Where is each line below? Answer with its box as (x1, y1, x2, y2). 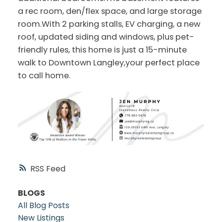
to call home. (17, 69, 70, 81)
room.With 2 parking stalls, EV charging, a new (17, 18, 200, 30)
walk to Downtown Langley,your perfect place (17, 56, 200, 68)
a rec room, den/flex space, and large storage (17, 5, 202, 17)
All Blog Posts (17, 199, 69, 211)
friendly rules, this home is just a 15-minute (17, 44, 187, 55)
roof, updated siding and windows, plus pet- (17, 31, 194, 43)
